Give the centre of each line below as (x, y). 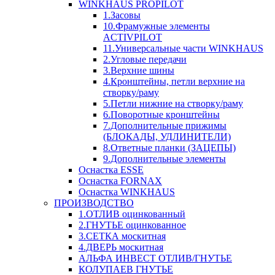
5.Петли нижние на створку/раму (173, 103)
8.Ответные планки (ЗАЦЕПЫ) (169, 147)
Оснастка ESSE (111, 169)
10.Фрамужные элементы (157, 26)
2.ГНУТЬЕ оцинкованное (132, 225)
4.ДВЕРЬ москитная (121, 247)
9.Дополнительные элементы (165, 158)
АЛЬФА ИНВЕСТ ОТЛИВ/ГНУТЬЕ (155, 258)
